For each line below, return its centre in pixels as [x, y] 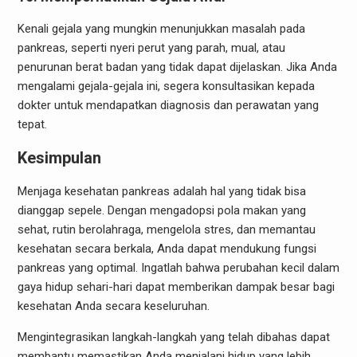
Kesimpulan [59, 157]
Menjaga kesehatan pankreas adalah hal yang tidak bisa [161, 191]
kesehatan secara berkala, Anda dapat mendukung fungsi [167, 248]
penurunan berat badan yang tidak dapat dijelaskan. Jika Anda [177, 67]
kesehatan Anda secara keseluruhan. [113, 306]
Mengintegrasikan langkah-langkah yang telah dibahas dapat [173, 337]
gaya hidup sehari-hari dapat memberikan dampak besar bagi [176, 286]
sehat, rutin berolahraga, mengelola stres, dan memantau [166, 229]
